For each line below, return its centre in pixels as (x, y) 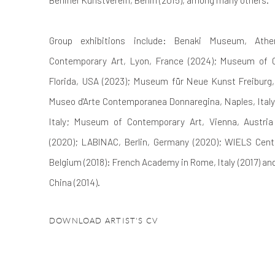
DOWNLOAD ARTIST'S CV (104, 221)
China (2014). (75, 182)
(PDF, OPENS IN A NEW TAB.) (112, 241)
